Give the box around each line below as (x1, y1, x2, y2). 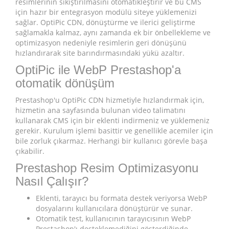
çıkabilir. (15, 146, 44, 156)
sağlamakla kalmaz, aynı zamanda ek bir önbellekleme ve (15, 28, 211, 38)
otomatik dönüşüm (15, 76, 114, 90)
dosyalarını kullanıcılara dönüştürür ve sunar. (36, 203, 193, 214)
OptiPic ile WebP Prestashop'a (15, 63, 181, 77)
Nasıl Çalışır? (15, 174, 88, 189)
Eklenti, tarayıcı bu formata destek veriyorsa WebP (36, 193, 207, 203)
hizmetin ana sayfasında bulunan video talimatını (15, 105, 186, 116)
